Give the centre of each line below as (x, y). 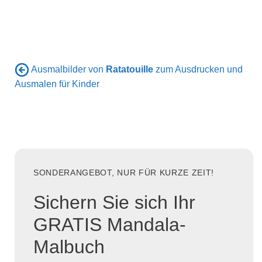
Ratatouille (130, 70)
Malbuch (69, 247)
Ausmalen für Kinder (57, 84)
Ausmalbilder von (68, 70)
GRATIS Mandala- (110, 224)
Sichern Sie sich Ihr (114, 202)
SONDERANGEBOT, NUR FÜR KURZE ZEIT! (124, 173)
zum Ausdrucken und (198, 70)
